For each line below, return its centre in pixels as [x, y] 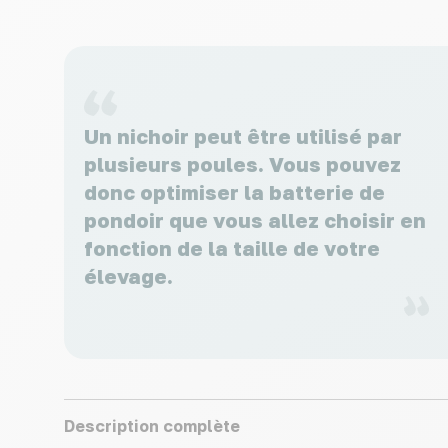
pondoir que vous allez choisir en [255, 219]
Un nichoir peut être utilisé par [243, 135]
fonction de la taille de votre [232, 247]
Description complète [152, 426]
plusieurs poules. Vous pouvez [242, 163]
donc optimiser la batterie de [234, 191]
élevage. [128, 275]
